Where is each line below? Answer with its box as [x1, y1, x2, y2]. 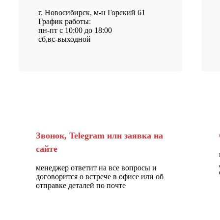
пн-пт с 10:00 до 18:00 [38, 26, 112, 34]
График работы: [38, 17, 91, 26]
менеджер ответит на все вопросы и [36, 163, 157, 172]
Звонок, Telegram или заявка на [36, 130, 163, 140]
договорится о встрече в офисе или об [36, 172, 164, 181]
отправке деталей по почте [36, 181, 126, 190]
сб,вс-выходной [38, 34, 91, 43]
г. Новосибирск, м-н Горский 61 [38, 8, 145, 17]
